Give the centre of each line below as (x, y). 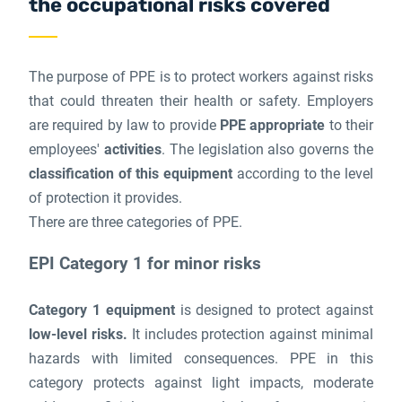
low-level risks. (78, 334)
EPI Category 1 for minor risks (144, 263)
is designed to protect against (274, 310)
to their (350, 125)
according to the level (303, 174)
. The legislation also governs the (267, 149)
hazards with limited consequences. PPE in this (201, 358)
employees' (66, 149)
